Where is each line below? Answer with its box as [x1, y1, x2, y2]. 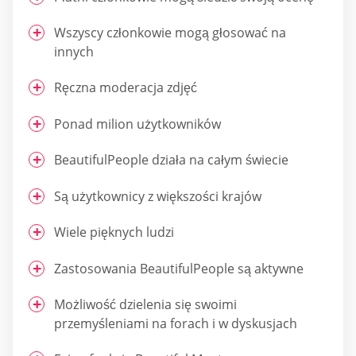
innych [54, 42, 94, 60]
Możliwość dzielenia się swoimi [54, 296, 237, 313]
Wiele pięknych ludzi [54, 223, 174, 242]
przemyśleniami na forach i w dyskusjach [54, 315, 297, 332]
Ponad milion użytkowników [54, 114, 221, 133]
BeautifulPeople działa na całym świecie [54, 151, 288, 169]
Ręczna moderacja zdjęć [54, 79, 197, 97]
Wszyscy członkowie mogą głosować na [54, 23, 286, 41]
